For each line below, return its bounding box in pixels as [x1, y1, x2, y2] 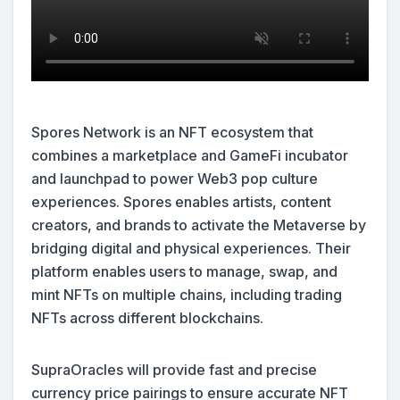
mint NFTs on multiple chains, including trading [31, 286, 342, 304]
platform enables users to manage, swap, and [31, 262, 337, 280]
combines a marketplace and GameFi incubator [31, 146, 348, 164]
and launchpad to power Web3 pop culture [31, 170, 318, 187]
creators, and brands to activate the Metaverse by [31, 216, 366, 234]
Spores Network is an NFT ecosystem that [31, 123, 313, 141]
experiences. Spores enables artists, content [31, 193, 331, 211]
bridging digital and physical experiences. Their [31, 239, 351, 257]
